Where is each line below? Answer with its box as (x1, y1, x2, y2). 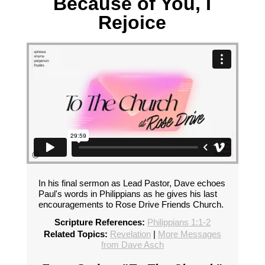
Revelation (109, 229, 151, 240)
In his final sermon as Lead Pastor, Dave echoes (38, 178, 225, 189)
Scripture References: (54, 217, 145, 228)
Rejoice (98, 12, 167, 33)
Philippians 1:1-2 (147, 217, 211, 228)
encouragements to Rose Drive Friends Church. (38, 199, 224, 210)
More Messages (157, 229, 221, 240)
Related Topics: (43, 229, 108, 240)
